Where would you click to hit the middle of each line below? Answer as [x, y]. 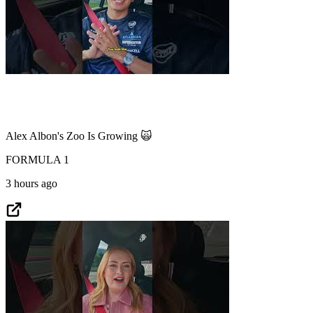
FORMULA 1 [37, 159]
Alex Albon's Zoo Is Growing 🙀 [79, 136]
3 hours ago [31, 183]
